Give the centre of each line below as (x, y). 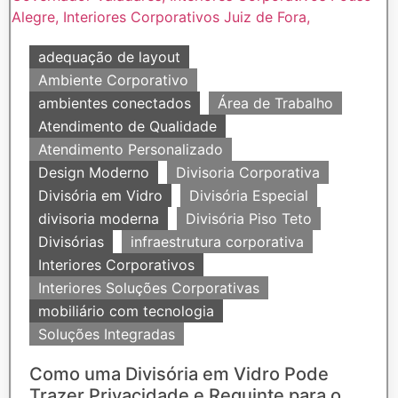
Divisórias (71, 242)
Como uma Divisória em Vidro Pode (179, 374)
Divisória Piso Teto (249, 219)
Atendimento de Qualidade (127, 126)
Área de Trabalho (275, 103)
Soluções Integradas (107, 334)
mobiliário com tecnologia (126, 311)
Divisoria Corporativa (248, 172)
